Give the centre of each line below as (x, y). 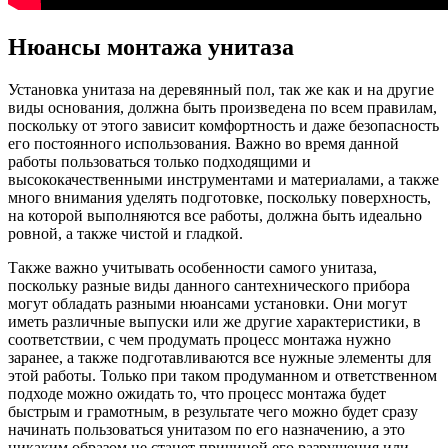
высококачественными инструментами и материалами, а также (223, 180)
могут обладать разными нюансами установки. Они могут (207, 304)
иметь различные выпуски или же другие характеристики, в (214, 322)
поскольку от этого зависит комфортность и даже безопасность (223, 126)
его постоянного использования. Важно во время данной (203, 144)
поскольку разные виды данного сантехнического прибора (209, 286)
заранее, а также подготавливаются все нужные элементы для (219, 358)
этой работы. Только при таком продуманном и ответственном (222, 376)
